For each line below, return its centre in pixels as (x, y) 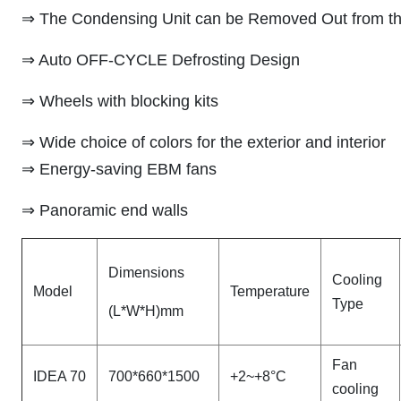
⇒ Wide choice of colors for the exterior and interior (204, 142)
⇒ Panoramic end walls (105, 210)
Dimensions (146, 273)
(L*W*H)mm (146, 311)
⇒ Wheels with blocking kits (120, 101)
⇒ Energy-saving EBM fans (119, 169)
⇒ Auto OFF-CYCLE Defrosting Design (161, 60)
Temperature (270, 291)
